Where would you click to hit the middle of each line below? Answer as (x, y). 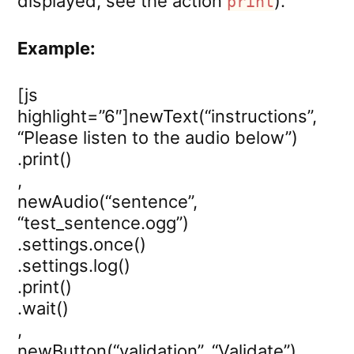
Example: (56, 48)
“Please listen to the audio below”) (158, 137)
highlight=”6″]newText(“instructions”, (167, 116)
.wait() (43, 308)
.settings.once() (82, 244)
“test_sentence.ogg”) (103, 222)
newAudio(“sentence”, (107, 201)
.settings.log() (74, 265)
